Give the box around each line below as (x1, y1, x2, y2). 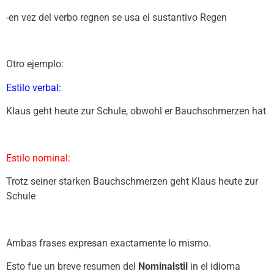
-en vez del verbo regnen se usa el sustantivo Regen (6, 11, 227, 23)
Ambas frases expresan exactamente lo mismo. (6, 237, 211, 250)
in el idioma (188, 261, 240, 273)
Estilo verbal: (6, 81, 61, 94)
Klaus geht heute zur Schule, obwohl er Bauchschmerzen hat (6, 105, 266, 117)
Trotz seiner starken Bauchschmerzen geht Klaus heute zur (6, 176, 258, 188)
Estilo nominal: (6, 152, 70, 164)
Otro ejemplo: (6, 58, 64, 70)
